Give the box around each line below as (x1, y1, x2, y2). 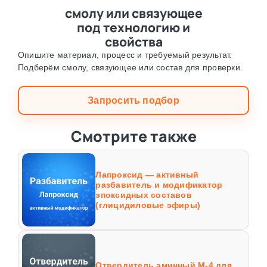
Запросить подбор (88, 95, 179, 105)
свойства (104, 33, 163, 50)
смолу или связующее (64, 4, 203, 21)
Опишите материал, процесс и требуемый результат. (17, 49, 232, 60)
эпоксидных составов (95, 190, 192, 200)
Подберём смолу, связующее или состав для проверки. (17, 62, 243, 72)
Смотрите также (70, 125, 197, 147)
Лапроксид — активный (95, 169, 199, 179)
